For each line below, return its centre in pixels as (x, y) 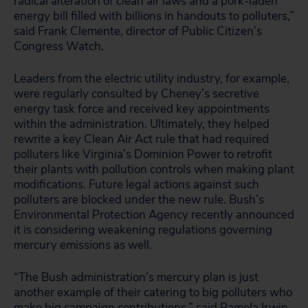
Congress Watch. (59, 46)
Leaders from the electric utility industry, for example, (152, 79)
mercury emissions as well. (83, 245)
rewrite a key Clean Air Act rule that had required (141, 139)
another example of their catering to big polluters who (153, 293)
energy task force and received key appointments (142, 109)
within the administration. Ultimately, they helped (142, 124)
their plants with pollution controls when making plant (154, 169)
